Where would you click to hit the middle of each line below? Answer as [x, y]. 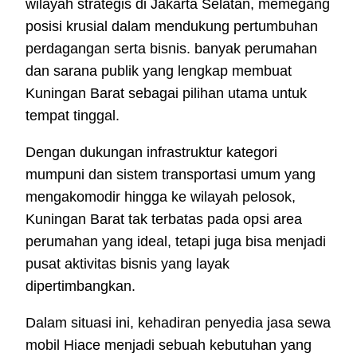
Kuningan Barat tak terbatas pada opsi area [164, 220]
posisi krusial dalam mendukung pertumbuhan [172, 27]
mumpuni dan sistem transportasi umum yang [171, 175]
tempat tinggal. [73, 116]
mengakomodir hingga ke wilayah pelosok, [161, 197]
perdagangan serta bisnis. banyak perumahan [171, 49]
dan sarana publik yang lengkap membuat [159, 71]
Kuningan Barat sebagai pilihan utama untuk [166, 94]
